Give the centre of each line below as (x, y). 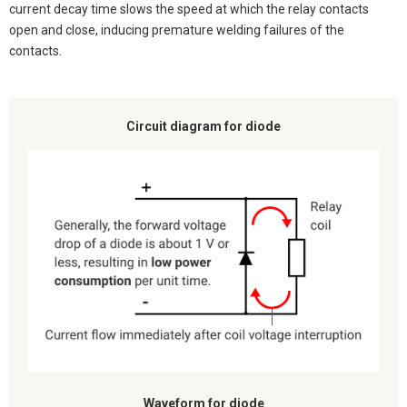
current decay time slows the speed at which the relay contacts (189, 10)
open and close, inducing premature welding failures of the (177, 30)
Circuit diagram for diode (203, 127)
